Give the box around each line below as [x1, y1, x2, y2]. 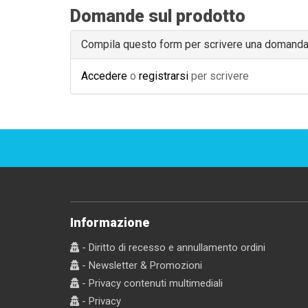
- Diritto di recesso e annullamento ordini [79, 241, 265, 254]
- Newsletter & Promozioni [79, 259, 202, 272]
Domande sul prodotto [70, 6, 245, 27]
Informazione [70, 215, 149, 230]
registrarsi [139, 69, 188, 83]
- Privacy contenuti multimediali [79, 277, 223, 290]
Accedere [81, 69, 127, 83]
